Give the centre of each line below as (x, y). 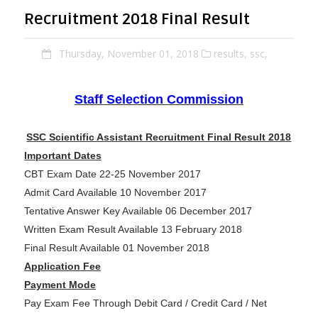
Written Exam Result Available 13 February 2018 (133, 230)
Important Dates (62, 156)
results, (230, 54)
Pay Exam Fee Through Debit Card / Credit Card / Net (145, 303)
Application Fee (62, 267)
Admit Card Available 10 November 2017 (115, 193)
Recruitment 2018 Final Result (137, 20)
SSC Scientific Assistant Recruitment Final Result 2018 (159, 137)
